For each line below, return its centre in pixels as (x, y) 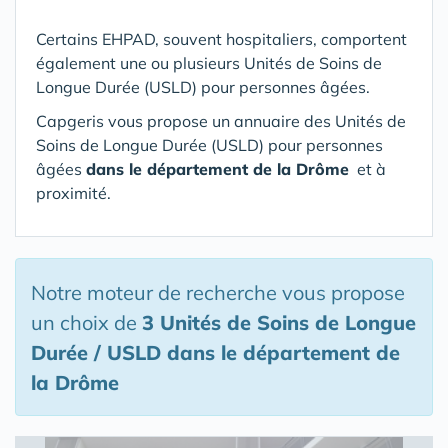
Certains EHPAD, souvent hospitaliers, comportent (221, 39)
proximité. (73, 193)
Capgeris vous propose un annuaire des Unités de (221, 121)
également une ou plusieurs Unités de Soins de (209, 63)
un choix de (86, 322)
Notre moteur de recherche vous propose (218, 292)
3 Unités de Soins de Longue (279, 322)
